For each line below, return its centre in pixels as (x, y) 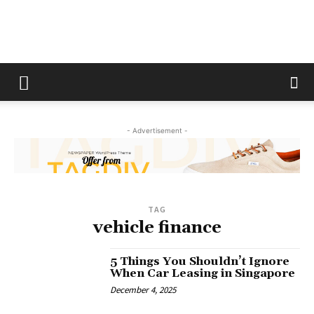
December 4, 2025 (143, 290)
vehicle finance (157, 228)
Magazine (179, 189)
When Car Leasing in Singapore (203, 274)
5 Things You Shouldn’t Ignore (200, 262)
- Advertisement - (157, 130)
